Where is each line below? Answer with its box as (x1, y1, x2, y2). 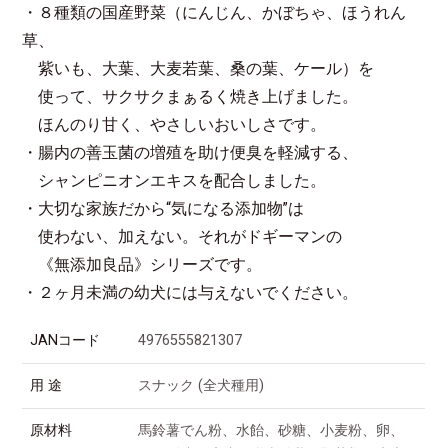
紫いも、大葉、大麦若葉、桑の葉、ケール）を (22, 59, 375, 78)
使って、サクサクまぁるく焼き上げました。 (22, 87, 359, 106)
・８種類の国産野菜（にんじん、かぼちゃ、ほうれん (22, 3, 407, 22)
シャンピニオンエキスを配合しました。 (22, 171, 327, 190)
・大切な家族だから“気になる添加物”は (22, 199, 305, 218)
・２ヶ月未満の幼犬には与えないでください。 (22, 283, 359, 302)
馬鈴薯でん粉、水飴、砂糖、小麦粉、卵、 (138, 421, 405, 439)
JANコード (30, 331, 101, 349)
